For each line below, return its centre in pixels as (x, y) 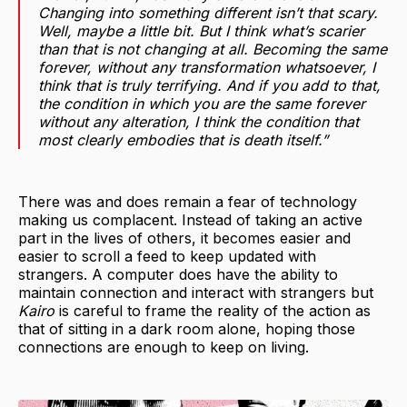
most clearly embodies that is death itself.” (183, 140)
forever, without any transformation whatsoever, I (207, 68)
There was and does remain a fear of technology (188, 202)
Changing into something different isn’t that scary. (208, 13)
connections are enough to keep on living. (164, 347)
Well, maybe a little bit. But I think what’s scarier (201, 31)
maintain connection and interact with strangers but (196, 293)
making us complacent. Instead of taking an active (190, 220)
